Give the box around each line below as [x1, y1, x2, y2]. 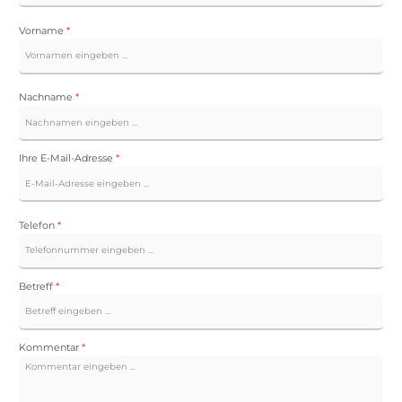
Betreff [19, 279, 56, 293]
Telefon [19, 218, 57, 232]
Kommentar [19, 340, 82, 354]
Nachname [19, 91, 75, 104]
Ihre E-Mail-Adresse [19, 152, 116, 165]
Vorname [19, 23, 66, 37]
